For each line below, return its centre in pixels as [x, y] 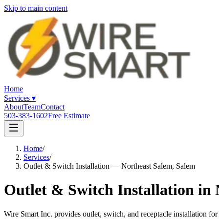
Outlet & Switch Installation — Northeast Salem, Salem [109, 166]
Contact [53, 107]
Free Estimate [69, 116]
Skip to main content [36, 8]
